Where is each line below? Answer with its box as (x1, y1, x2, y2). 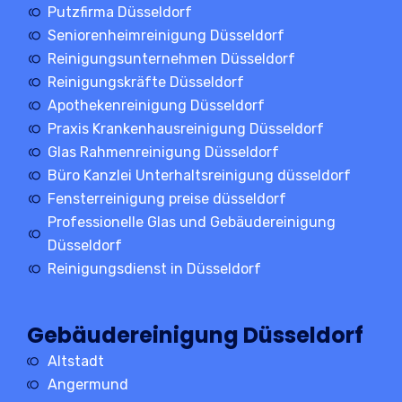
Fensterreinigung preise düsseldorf (47, 189, 286, 207)
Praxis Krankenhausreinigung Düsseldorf (47, 119, 324, 137)
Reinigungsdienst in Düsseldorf (47, 259, 261, 277)
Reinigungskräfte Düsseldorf (47, 73, 244, 91)
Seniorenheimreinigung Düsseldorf (47, 26, 284, 44)
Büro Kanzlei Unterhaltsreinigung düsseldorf (47, 166, 351, 184)
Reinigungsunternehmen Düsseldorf (47, 49, 295, 67)
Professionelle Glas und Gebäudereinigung (47, 213, 336, 231)
